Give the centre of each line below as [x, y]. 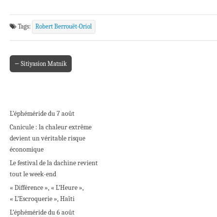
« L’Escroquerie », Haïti [42, 199]
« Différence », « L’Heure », [47, 187]
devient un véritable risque [47, 138]
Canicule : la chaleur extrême [51, 127]
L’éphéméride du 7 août [42, 113]
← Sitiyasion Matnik [41, 63]
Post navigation [34, 69]
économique [27, 149]
